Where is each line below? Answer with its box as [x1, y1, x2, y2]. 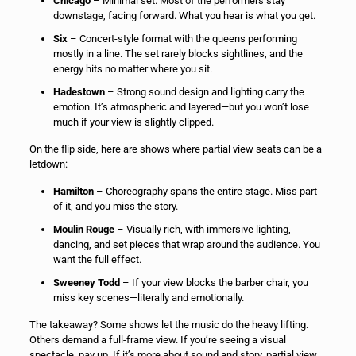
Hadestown [52, 85, 105, 98]
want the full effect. [52, 253, 141, 265]
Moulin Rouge [52, 222, 114, 235]
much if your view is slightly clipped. [52, 115, 214, 128]
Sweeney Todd [52, 276, 120, 288]
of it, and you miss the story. [52, 199, 178, 212]
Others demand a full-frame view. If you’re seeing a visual [29, 333, 286, 346]
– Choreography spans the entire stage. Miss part [93, 184, 317, 197]
